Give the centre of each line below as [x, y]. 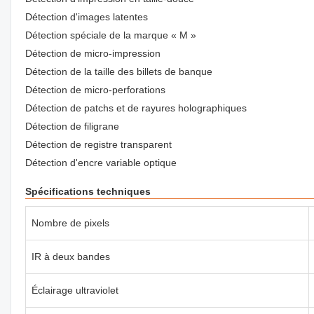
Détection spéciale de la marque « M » [111, 35]
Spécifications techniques [88, 191]
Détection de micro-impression [93, 53]
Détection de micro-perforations [95, 90]
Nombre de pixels [70, 223]
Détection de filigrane [72, 126]
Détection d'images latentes [87, 17]
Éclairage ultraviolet [75, 290]
